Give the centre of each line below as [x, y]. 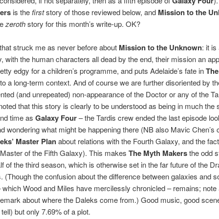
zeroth [15, 24]
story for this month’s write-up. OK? [83, 24]
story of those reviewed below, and [101, 12]
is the [21, 12]
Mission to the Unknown [160, 48]
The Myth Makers [158, 153]
